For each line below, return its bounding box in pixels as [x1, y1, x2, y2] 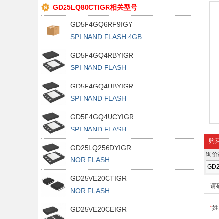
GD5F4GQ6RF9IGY [70, 21, 132, 28]
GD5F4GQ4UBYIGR [70, 82, 133, 90]
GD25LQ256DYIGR [70, 144, 131, 152]
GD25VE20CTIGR [70, 175, 127, 182]
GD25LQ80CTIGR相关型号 [53, 3, 137, 11]
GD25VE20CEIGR [70, 205, 127, 213]
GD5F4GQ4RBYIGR [70, 51, 133, 59]
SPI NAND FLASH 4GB [70, 33, 142, 41]
